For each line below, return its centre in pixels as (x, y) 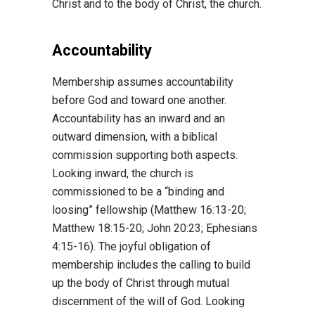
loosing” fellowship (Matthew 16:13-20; (149, 210)
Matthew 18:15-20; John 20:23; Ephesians (155, 228)
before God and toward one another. (139, 100)
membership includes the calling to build (151, 265)
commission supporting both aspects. (145, 155)
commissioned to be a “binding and (138, 192)
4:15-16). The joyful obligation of (131, 246)
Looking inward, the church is (123, 173)
